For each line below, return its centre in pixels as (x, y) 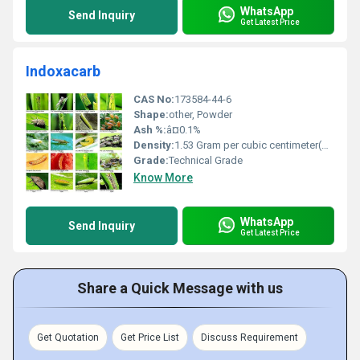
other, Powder (200, 115)
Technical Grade (206, 160)
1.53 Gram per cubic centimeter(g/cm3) (248, 145)
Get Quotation (68, 337)
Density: (154, 145)
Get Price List (150, 337)
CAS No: (154, 99)
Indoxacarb (63, 71)
